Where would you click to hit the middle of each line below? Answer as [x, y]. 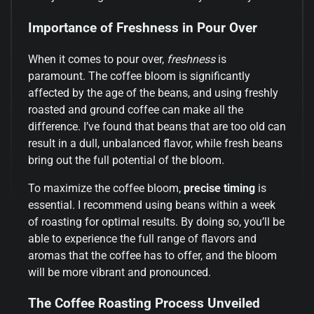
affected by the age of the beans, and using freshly [153, 93]
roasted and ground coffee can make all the [136, 109]
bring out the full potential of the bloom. [126, 160]
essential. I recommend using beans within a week [152, 205]
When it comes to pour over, [97, 59]
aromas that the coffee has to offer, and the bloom [152, 255]
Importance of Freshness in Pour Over [143, 28]
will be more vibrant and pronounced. [120, 272]
